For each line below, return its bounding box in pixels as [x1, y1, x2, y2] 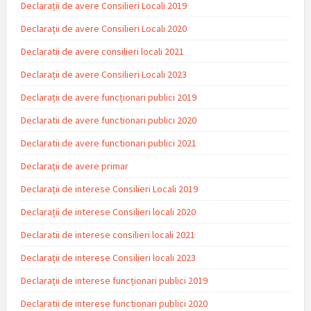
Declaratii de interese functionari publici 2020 [21, 296, 208, 310]
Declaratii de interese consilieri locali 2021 [21, 228, 195, 241]
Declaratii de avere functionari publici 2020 [21, 113, 196, 126]
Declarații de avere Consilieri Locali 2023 [21, 67, 187, 81]
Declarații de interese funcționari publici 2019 [21, 274, 208, 287]
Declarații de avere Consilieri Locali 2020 [21, 22, 187, 35]
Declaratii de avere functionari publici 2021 [21, 136, 196, 149]
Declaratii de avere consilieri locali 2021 [21, 44, 184, 58]
